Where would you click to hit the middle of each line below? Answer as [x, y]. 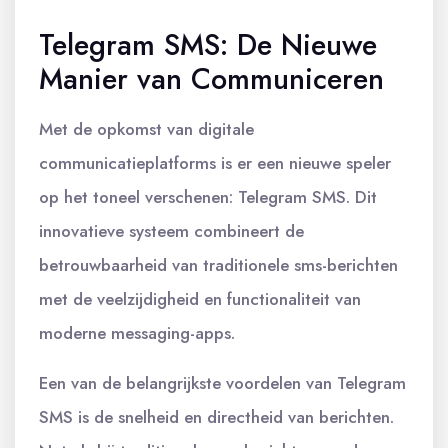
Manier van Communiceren [211, 79]
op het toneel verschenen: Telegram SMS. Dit [208, 197]
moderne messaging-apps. [137, 333]
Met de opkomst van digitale [146, 129]
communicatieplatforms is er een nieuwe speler [215, 163]
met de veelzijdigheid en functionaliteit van [200, 299]
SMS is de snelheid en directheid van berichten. [216, 417]
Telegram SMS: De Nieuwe [208, 45]
